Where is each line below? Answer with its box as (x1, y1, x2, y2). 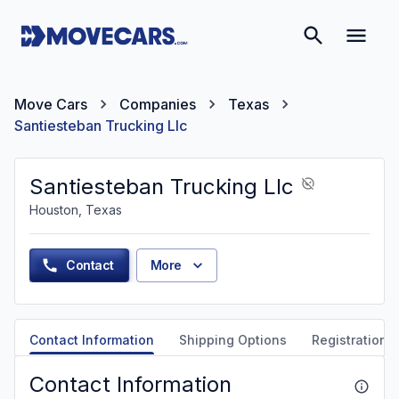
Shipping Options (179, 332, 287, 347)
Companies (119, 95, 196, 113)
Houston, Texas (29, 202, 122, 217)
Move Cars (14, 95, 87, 113)
